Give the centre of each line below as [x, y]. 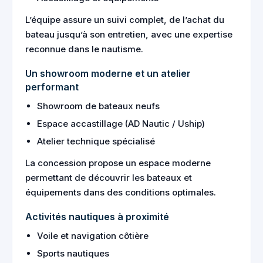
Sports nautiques [73, 253]
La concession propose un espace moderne [118, 163]
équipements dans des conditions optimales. [121, 192]
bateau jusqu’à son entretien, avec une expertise [129, 34]
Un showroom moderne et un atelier [108, 73]
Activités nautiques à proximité [97, 217]
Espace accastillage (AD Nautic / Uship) [121, 124]
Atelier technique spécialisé [96, 141]
